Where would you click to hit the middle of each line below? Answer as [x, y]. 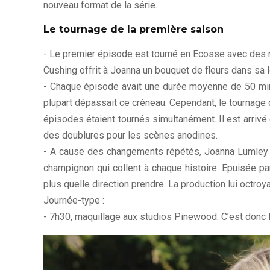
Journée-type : [74, 200]
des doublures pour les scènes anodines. [130, 135]
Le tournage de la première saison [133, 29]
